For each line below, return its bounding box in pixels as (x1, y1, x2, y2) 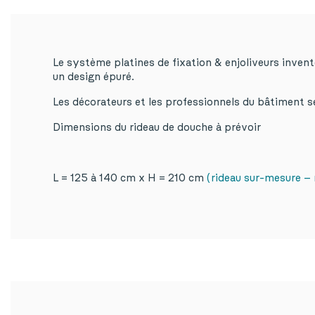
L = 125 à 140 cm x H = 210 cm (53, 173, 207, 184)
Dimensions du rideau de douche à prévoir (53, 122, 261, 134)
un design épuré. (53, 72, 134, 83)
